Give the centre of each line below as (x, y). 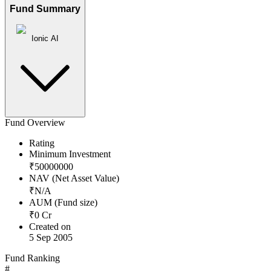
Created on (50, 227)
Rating (42, 143)
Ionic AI (45, 39)
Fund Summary (45, 9)
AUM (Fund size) (63, 203)
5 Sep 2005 (51, 238)
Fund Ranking (32, 258)
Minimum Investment (70, 154)
